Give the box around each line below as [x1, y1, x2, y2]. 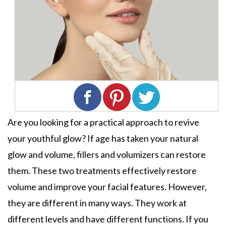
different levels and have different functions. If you [8, 213, 208, 224]
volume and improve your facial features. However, [8, 181, 207, 192]
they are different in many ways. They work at [8, 197, 187, 208]
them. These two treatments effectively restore [8, 165, 197, 176]
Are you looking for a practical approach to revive [8, 117, 199, 128]
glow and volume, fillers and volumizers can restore [8, 149, 206, 160]
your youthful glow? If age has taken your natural [8, 133, 198, 144]
